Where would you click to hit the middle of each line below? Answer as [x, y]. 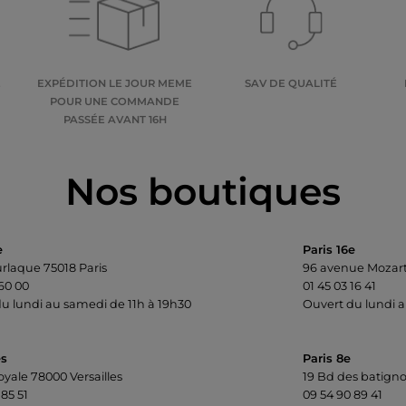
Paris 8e [327, 358]
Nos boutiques [203, 191]
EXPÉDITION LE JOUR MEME [115, 83]
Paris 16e [329, 250]
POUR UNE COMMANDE [115, 101]
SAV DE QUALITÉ [291, 83]
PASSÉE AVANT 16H [115, 120]
